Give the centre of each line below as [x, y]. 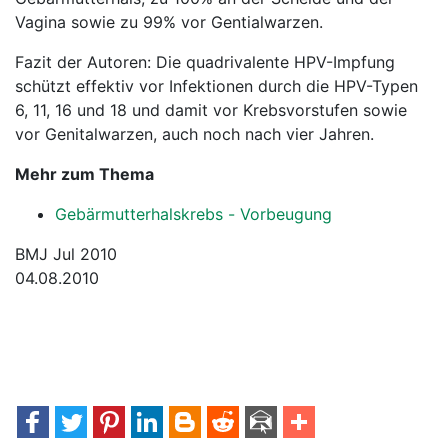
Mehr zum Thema [84, 174]
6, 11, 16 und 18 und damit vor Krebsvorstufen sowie [211, 110]
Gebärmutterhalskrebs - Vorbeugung [193, 214]
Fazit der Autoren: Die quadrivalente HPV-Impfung [205, 62]
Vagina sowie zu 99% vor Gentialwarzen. [169, 22]
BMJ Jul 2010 [68, 254]
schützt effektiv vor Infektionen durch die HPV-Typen [217, 86]
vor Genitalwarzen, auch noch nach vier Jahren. [194, 134]
